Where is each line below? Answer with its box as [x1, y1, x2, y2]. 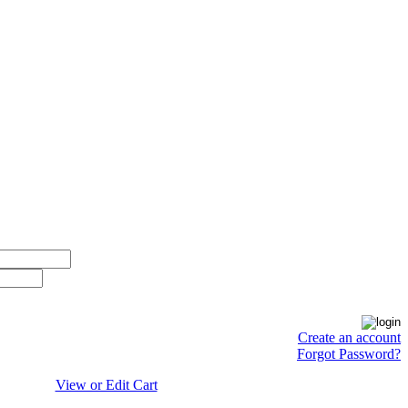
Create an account [298, 330, 401, 345]
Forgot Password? [297, 346, 401, 362]
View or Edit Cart [55, 377, 158, 393]
